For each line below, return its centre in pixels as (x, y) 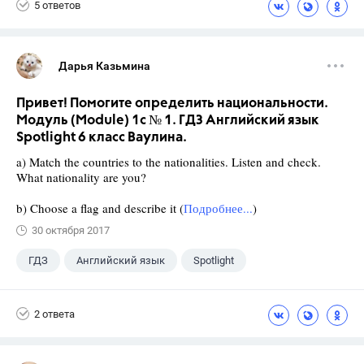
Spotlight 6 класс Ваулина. (102, 138)
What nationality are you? (81, 178)
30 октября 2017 (71, 231)
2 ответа (54, 314)
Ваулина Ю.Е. (167, 292)
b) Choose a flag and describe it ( (100, 208)
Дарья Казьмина (104, 66)
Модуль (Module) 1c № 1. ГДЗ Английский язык (168, 121)
